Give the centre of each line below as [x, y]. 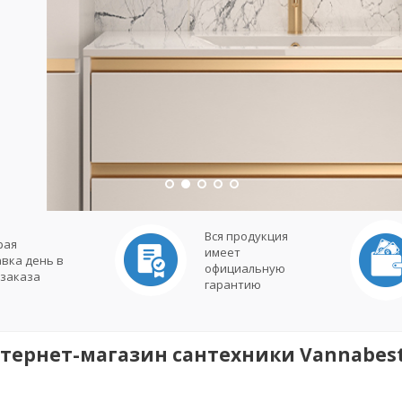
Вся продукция [246, 236]
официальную [245, 268]
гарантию [232, 284]
